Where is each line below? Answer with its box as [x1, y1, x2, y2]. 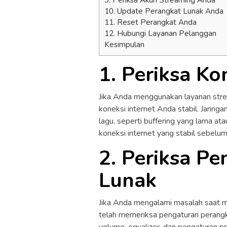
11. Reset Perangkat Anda [104, 17, 197, 27]
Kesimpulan [104, 39, 144, 50]
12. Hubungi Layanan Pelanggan [104, 28, 216, 39]
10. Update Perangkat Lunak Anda [104, 6, 223, 16]
